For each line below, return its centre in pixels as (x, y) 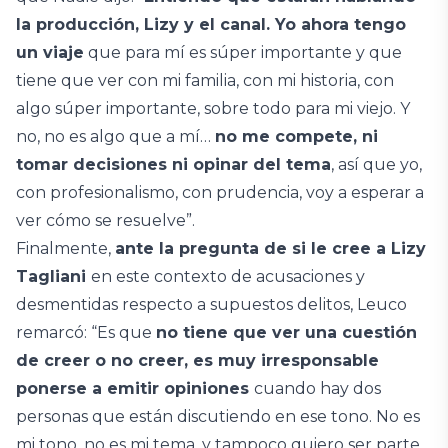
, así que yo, (376, 164)
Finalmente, (65, 248)
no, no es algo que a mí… (115, 136)
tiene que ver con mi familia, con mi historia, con (205, 80)
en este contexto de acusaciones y (228, 276)
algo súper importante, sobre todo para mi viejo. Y (213, 108)
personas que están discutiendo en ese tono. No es (218, 416)
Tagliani (53, 276)
